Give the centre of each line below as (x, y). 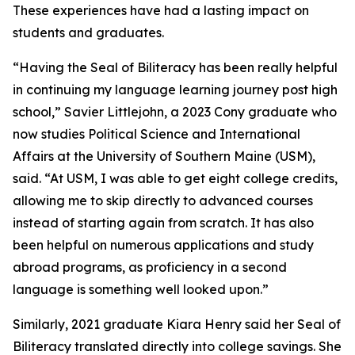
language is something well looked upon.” (141, 289)
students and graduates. (88, 32)
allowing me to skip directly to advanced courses (163, 200)
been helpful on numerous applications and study (163, 245)
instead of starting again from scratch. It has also (163, 223)
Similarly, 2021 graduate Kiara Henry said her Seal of (177, 324)
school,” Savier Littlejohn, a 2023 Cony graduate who (175, 112)
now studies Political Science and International (157, 134)
